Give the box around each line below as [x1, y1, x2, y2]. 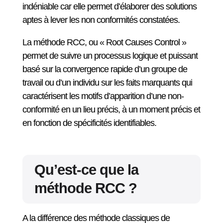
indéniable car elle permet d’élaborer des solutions [22, 1, 197, 11]
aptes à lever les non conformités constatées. [22, 15, 180, 25]
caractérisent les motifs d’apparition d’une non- [22, 91, 184, 101]
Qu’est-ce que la [34, 162, 138, 178]
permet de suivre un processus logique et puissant [22, 51, 198, 61]
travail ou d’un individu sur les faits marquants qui [22, 78, 192, 88]
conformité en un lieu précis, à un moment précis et [22, 105, 200, 114]
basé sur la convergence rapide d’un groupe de [22, 64, 187, 74]
